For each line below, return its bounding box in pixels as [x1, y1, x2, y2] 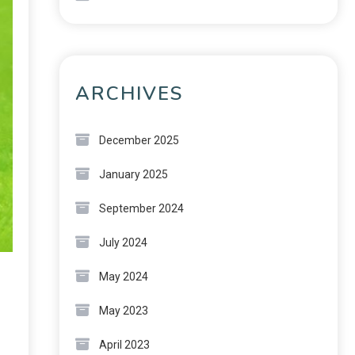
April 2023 [99, 338, 150, 351]
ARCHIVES [75, 81, 183, 106]
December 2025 [99, 134, 179, 147]
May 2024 [99, 270, 148, 283]
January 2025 [99, 168, 168, 181]
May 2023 [99, 304, 148, 317]
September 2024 [99, 202, 184, 215]
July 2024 [99, 236, 147, 249]
